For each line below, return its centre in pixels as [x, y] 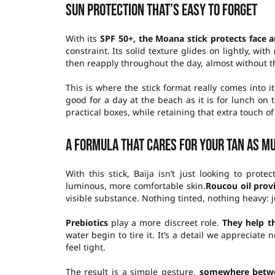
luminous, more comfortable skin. [135, 185]
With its [83, 38]
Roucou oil [228, 185]
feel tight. [85, 247]
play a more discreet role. [165, 222]
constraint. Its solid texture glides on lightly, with [168, 50]
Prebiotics [87, 222]
